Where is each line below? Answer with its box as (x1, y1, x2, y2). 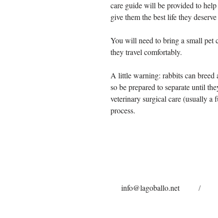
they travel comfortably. (110, 47, 182, 57)
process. (110, 105, 135, 115)
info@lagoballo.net (121, 182, 180, 193)
